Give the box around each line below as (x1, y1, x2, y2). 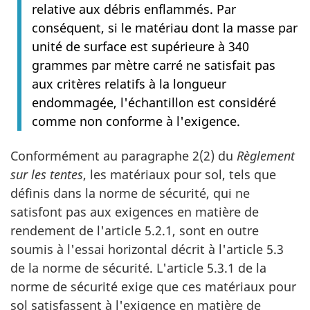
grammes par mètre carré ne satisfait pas (32, 56, 275, 73)
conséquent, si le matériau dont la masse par (32, 19, 298, 36)
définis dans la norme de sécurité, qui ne (10, 184, 250, 201)
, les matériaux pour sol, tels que (83, 165, 276, 183)
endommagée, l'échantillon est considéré (32, 93, 276, 111)
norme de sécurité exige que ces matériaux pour (10, 277, 296, 295)
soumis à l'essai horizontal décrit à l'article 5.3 (10, 240, 284, 257)
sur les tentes (10, 165, 83, 183)
